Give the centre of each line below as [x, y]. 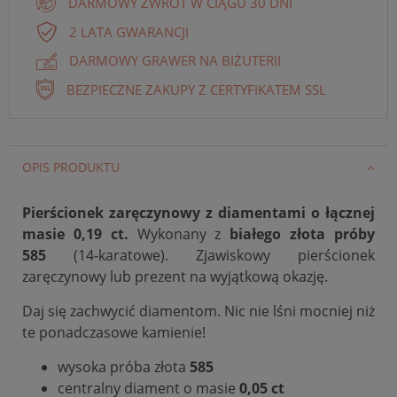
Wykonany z [175, 234]
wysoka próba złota [122, 366]
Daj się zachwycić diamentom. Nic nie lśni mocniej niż [198, 311]
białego [260, 234]
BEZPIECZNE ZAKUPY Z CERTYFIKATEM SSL [196, 89]
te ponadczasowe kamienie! [114, 332]
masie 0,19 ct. [75, 234]
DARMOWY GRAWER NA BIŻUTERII [175, 61]
